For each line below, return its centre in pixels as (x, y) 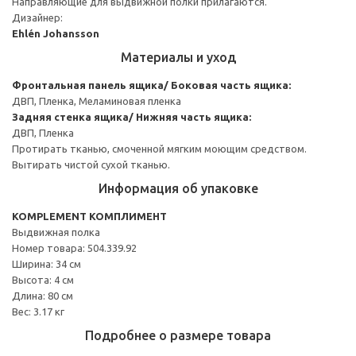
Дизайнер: (37, 17)
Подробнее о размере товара (178, 335)
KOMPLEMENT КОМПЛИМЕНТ (89, 216)
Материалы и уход (178, 57)
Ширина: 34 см (46, 263)
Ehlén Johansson (56, 33)
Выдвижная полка (56, 232)
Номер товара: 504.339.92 (74, 248)
